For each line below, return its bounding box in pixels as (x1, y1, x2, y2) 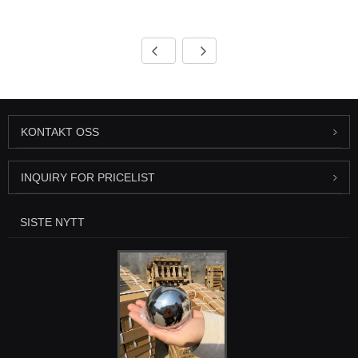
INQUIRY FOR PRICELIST (21, 171, 155, 185)
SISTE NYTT (20, 216, 85, 229)
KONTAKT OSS (21, 125, 99, 139)
